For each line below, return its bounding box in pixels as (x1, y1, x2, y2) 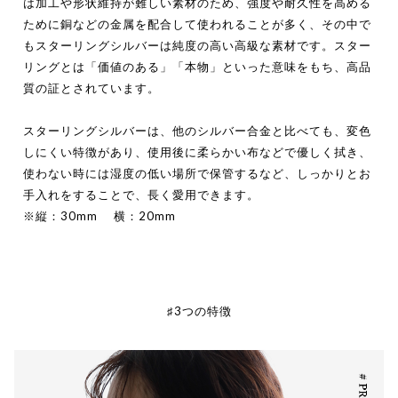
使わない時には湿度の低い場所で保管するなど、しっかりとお (23, 165, 371, 180)
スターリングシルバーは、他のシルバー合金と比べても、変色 (23, 123, 371, 138)
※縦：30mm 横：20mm (23, 208, 176, 223)
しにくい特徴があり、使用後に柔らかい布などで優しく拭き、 (23, 144, 371, 159)
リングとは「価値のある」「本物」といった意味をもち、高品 (23, 59, 371, 74)
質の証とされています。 (23, 80, 160, 95)
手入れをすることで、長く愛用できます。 (23, 187, 259, 202)
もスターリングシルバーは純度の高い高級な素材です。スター (23, 37, 371, 52)
